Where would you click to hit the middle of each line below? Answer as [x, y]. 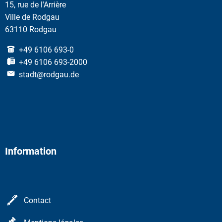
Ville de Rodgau [32, 17]
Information [31, 151]
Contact [37, 200]
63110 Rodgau [31, 29]
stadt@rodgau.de [49, 74]
